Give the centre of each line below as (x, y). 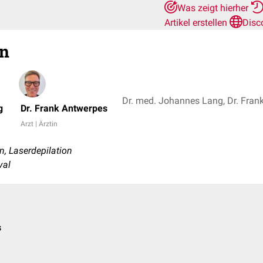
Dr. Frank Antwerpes (64, 108)
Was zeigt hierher (214, 8)
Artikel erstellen (197, 23)
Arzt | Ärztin (39, 124)
